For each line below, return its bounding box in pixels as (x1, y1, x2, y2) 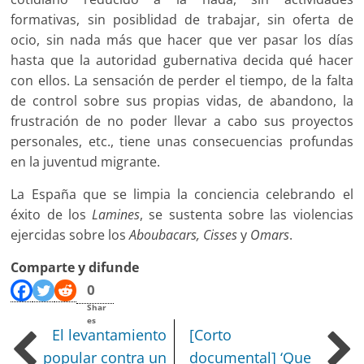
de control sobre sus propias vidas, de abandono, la (11, 92, 353, 110)
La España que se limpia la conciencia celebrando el (11, 185, 353, 204)
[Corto (189, 325, 232, 345)
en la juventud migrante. (11, 153, 161, 171)
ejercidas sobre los (11, 226, 130, 245)
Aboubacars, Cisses (129, 226, 238, 245)
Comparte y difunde (11, 258, 140, 277)
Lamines (92, 206, 141, 224)
